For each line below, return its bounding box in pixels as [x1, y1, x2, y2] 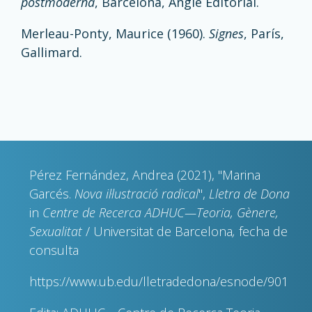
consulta [29, 242, 79, 258]
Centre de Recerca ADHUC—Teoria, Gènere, [42, 204, 279, 221]
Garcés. [29, 185, 75, 202]
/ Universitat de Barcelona [82, 223, 233, 240]
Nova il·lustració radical [75, 185, 198, 202]
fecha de [239, 223, 288, 240]
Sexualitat [29, 223, 82, 240]
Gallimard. [21, 44, 82, 61]
